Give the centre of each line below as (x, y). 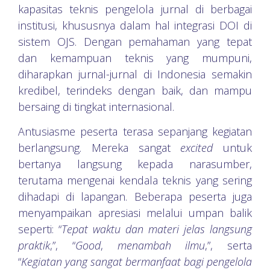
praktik (34, 246)
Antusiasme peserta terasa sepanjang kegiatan (135, 132)
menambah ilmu (161, 246)
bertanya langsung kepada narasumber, (135, 164)
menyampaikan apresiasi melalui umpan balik (135, 213)
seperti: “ (40, 229)
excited (202, 148)
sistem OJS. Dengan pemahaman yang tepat (135, 41)
